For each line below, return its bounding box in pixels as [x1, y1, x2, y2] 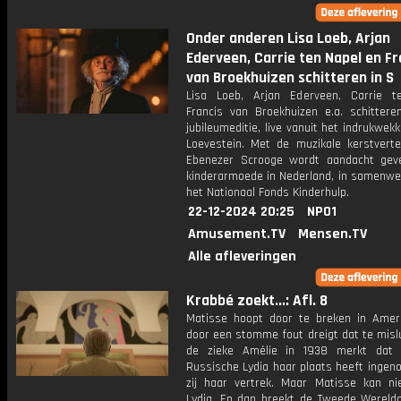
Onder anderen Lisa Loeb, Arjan [186, 29, 390, 48]
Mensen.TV [298, 225, 367, 243]
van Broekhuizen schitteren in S [186, 68, 394, 88]
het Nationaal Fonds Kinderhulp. [186, 184, 349, 200]
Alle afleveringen [188, 247, 296, 266]
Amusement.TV [188, 225, 286, 243]
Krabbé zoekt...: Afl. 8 [186, 291, 328, 311]
